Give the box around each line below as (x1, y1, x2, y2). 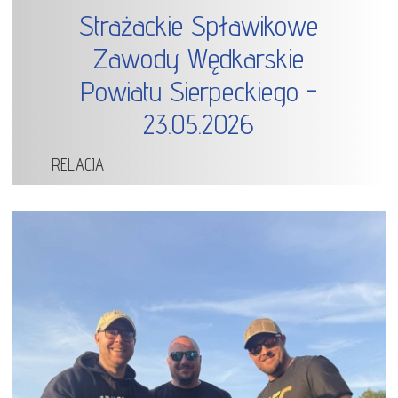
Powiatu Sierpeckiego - (80, 75, 317, 108)
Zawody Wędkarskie (93, 42, 305, 76)
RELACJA (52, 155, 105, 175)
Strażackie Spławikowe (79, 9, 319, 43)
